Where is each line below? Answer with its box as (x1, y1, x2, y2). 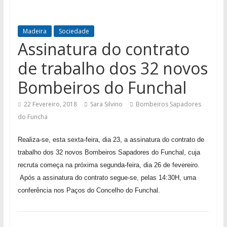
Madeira (22, 27, 47, 36)
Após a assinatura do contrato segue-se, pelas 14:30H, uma (19, 174, 196, 182)
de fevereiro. (163, 161, 200, 169)
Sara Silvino (90, 100, 123, 109)
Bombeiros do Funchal (17, 77, 186, 99)
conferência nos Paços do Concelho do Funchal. (17, 186, 160, 195)
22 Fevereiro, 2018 (23, 100, 77, 109)
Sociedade (58, 27, 89, 36)
